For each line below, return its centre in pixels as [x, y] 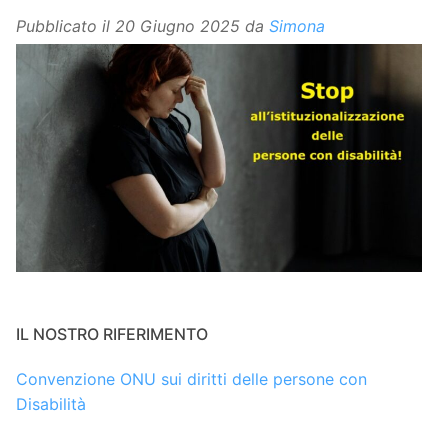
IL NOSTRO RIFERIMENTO [112, 334]
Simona [297, 25]
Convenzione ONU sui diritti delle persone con [191, 379]
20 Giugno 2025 [177, 25]
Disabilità [51, 404]
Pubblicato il [65, 25]
